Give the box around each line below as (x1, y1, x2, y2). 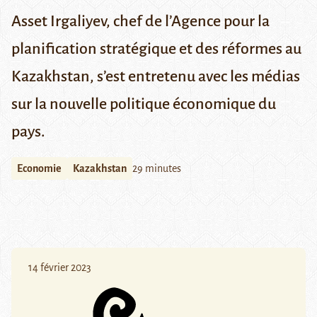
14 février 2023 (28, 262, 91, 274)
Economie (17, 163, 62, 175)
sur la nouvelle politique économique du (11, 96, 276, 113)
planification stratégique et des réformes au (11, 40, 301, 58)
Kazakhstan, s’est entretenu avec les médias (11, 68, 300, 86)
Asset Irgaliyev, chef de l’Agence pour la (11, 13, 270, 30)
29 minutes (132, 163, 181, 175)
